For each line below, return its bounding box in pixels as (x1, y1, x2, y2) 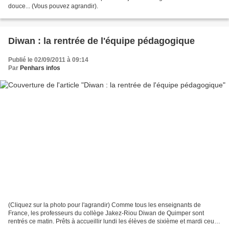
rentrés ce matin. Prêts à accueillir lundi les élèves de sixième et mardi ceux (8, 217, 217, 225)
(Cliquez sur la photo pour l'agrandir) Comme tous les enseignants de (8, 201, 201, 209)
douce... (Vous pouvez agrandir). (8, 3, 98, 10)
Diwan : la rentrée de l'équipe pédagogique (8, 36, 195, 47)
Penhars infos (20, 64, 60, 72)
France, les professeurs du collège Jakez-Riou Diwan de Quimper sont (8, 209, 204, 217)
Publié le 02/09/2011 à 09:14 (8, 56, 88, 64)
